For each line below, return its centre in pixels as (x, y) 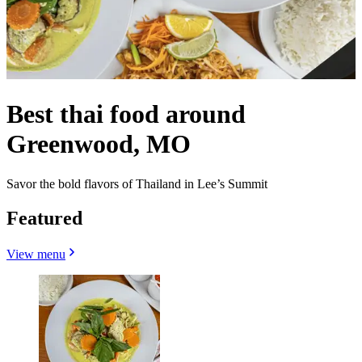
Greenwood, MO (99, 144)
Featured (44, 218)
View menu (36, 254)
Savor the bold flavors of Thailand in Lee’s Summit (137, 183)
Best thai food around (126, 114)
